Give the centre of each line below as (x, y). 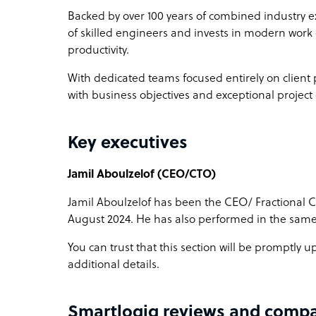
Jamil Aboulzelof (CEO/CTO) (142, 175)
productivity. (100, 50)
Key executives (128, 144)
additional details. (114, 265)
